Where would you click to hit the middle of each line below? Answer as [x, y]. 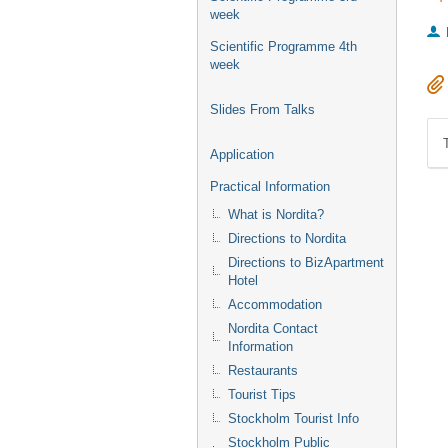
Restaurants [263, 370]
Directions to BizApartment [306, 262]
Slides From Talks [262, 109]
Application [242, 154]
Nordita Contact [273, 328]
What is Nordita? [276, 214]
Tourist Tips [262, 394]
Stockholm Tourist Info [293, 418]
